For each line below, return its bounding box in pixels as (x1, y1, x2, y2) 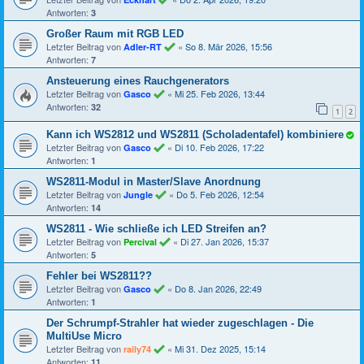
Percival (123, 236, 157, 249)
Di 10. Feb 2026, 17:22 (175, 141, 264, 154)
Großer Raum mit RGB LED (46, 28, 184, 41)
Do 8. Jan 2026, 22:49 (175, 282, 262, 296)
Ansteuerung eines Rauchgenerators (46, 75, 229, 88)
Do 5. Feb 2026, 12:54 (176, 188, 264, 201)
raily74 (123, 343, 151, 356)
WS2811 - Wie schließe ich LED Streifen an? (46, 223, 266, 236)
